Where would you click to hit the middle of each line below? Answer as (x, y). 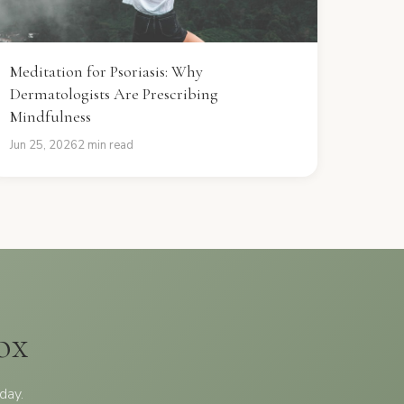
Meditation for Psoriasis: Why (106, 71)
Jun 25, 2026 (43, 145)
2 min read (105, 145)
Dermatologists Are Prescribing (114, 94)
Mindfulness (50, 116)
